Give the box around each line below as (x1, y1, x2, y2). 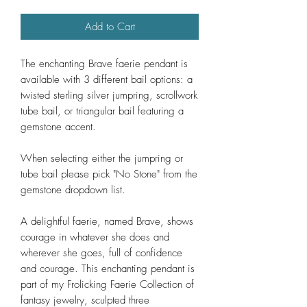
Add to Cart (84, 19, 135, 34)
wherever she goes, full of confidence (21, 245, 182, 260)
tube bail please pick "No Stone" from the (21, 167, 197, 181)
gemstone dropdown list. (21, 182, 125, 197)
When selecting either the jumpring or (21, 151, 183, 165)
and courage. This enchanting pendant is (21, 261, 195, 275)
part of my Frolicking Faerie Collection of (21, 277, 194, 291)
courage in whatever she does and (21, 230, 169, 244)
